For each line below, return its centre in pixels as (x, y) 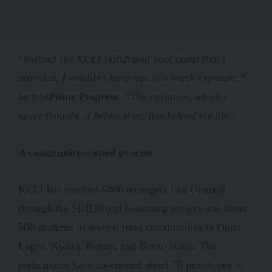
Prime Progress (83, 96)
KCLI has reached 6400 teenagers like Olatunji (122, 189)
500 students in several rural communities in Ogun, (131, 227)
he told (33, 96)
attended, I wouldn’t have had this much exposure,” (132, 77)
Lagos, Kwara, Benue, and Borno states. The (117, 246)
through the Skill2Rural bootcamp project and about (133, 208)
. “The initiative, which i (173, 96)
